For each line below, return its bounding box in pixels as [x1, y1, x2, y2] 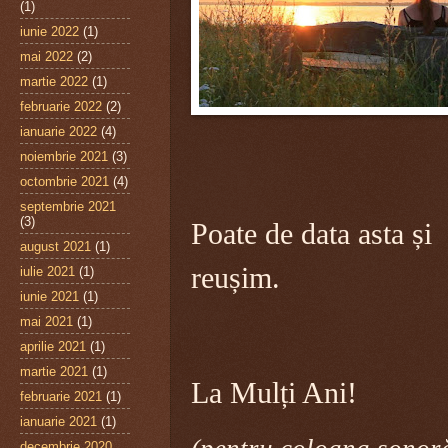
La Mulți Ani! [191, 377, 357, 410]
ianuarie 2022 [20, 123, 97, 139]
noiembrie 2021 [20, 148, 108, 164]
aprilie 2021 [20, 338, 86, 354]
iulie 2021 [20, 263, 75, 279]
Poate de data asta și [191, 218, 432, 251]
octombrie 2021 [20, 173, 109, 189]
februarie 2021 [20, 388, 102, 404]
